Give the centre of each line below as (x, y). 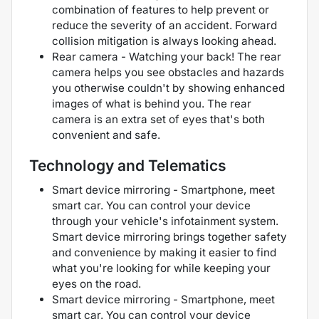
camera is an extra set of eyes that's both (158, 120)
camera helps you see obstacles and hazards (168, 73)
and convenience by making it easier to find (164, 253)
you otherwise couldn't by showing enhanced (168, 88)
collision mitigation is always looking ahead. (164, 41)
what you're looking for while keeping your (161, 268)
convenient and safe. (106, 135)
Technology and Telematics (128, 166)
